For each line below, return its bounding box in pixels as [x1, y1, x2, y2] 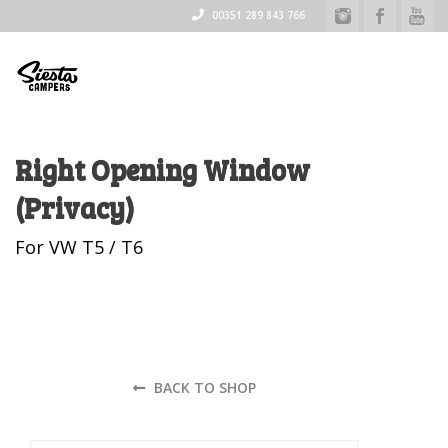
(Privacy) [15, 188, 134, 226]
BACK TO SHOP [149, 378, 256, 397]
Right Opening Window [15, 150, 310, 188]
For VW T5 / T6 [15, 235, 143, 259]
